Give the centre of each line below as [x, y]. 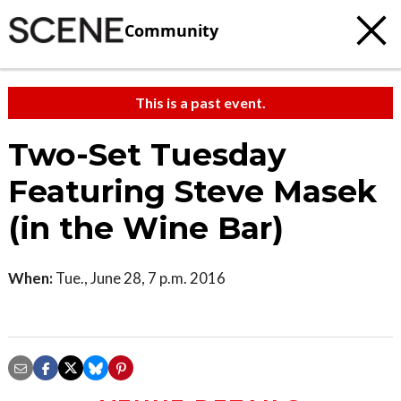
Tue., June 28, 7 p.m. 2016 [139, 278]
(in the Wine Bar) [146, 228]
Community [171, 30]
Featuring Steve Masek [192, 192]
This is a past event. [200, 102]
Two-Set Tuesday [147, 155]
